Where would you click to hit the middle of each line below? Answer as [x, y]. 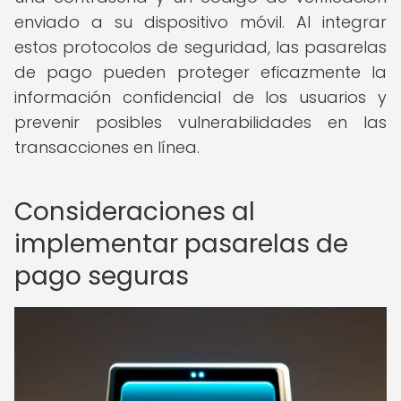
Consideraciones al [135, 212]
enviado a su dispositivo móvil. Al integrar [200, 22]
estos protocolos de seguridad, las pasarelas [200, 47]
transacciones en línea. [107, 147]
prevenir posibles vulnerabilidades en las [200, 122]
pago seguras [102, 276]
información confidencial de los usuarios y [200, 97]
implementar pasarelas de [181, 244]
